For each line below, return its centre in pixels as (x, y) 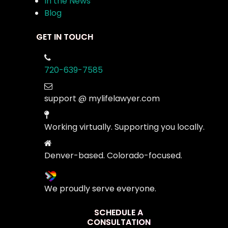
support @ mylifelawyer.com (102, 99)
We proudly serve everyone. (101, 189)
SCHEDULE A (119, 213)
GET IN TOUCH (65, 37)
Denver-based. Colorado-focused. (113, 156)
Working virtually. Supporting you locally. (125, 127)
